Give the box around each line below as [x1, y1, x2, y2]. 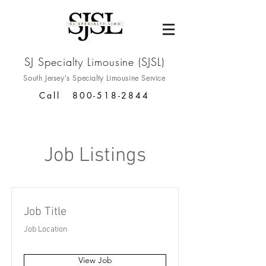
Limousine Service [103, 73, 166, 83]
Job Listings [44, 144, 146, 168]
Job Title [24, 205, 66, 219]
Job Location [24, 224, 68, 235]
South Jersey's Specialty [23, 73, 104, 83]
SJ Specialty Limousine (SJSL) [24, 55, 164, 69]
